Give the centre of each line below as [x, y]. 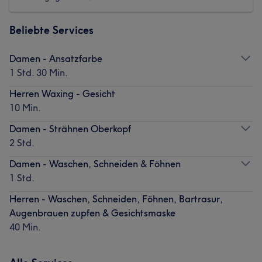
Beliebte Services [51, 30]
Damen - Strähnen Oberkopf [70, 128]
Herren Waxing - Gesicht [62, 93]
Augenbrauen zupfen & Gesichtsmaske [92, 213]
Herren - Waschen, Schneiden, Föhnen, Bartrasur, [116, 199]
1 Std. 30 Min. [39, 72]
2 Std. [22, 142]
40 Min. [25, 227]
